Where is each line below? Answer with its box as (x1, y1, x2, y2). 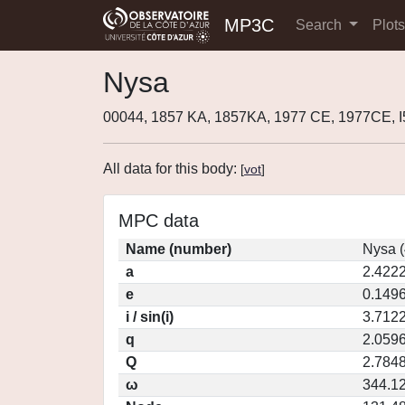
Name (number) (126, 241, 231, 257)
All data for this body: (103, 161, 240, 176)
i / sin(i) (126, 309, 174, 325)
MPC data (118, 211, 199, 231)
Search (296, 17, 345, 33)
